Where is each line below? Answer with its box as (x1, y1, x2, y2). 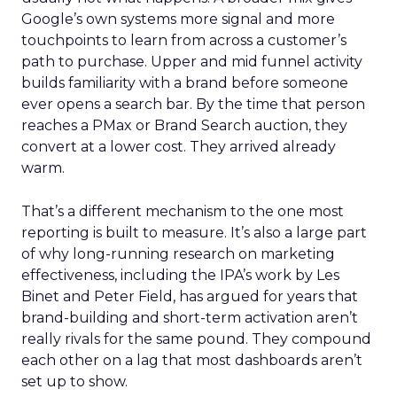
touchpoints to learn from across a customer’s (21, 32, 346, 49)
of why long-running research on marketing (21, 245, 335, 262)
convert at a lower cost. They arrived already (21, 138, 336, 155)
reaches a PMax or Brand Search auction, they (21, 117, 347, 134)
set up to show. (21, 373, 128, 390)
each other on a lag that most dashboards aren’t (21, 352, 362, 369)
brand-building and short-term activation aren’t (21, 309, 358, 326)
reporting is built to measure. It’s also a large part (21, 224, 367, 241)
